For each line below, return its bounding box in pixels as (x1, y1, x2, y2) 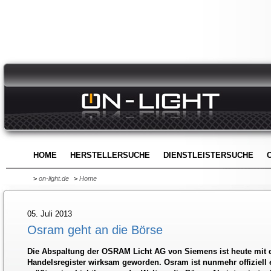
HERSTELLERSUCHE (70, 151, 150, 160)
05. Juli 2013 (27, 209, 72, 218)
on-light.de (39, 175, 69, 182)
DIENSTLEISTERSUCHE (163, 151, 253, 160)
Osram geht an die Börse (27, 223, 163, 237)
